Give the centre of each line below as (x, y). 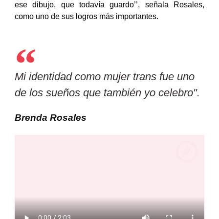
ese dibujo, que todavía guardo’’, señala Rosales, (109, 15)
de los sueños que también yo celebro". (107, 103)
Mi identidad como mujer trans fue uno (105, 87)
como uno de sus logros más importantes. (87, 26)
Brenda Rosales (51, 128)
